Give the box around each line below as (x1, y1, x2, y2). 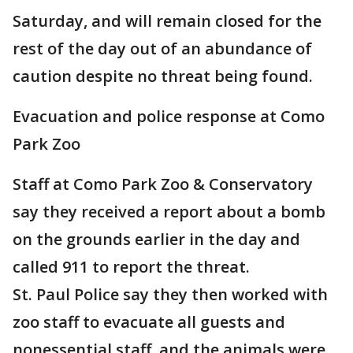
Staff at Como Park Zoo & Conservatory (13, 173, 313, 195)
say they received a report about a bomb (13, 201, 325, 222)
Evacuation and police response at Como (13, 106, 325, 127)
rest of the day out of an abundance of (13, 38, 312, 59)
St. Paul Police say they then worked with (13, 284, 328, 305)
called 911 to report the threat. (13, 256, 250, 277)
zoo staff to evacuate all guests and (13, 311, 285, 333)
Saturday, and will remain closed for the (13, 10, 321, 32)
